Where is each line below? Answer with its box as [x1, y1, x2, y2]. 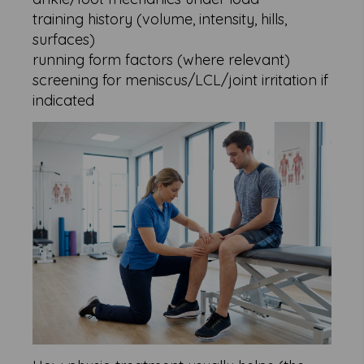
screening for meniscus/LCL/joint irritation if [32, 71, 329, 90]
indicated [32, 91, 95, 110]
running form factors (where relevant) [32, 50, 291, 70]
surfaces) [32, 30, 96, 50]
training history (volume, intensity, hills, [32, 10, 288, 29]
